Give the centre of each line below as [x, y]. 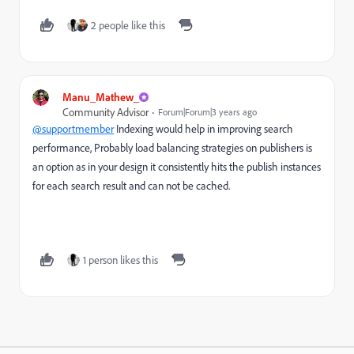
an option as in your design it [95, 166]
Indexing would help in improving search [203, 128]
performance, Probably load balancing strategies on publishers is [172, 147]
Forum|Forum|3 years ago [207, 112]
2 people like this [128, 25]
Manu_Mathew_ [101, 97]
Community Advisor [105, 112]
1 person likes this [121, 260]
